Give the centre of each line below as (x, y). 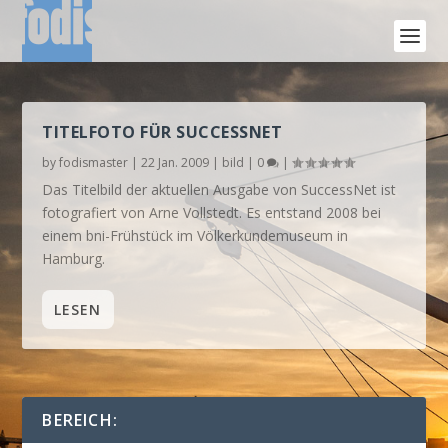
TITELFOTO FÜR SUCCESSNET (162, 132)
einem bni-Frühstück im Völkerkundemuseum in (195, 235)
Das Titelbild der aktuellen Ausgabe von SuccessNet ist (219, 189)
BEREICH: (80, 420)
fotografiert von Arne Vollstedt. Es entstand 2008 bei (212, 212)
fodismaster (94, 162)
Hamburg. (74, 258)
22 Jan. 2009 (175, 162)
